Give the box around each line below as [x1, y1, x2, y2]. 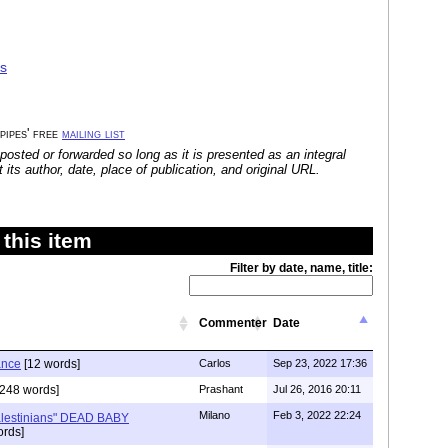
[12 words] [21, 357, 80, 372]
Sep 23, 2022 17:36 [273, 357, 367, 370]
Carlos [199, 357, 231, 370]
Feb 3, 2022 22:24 [273, 409, 361, 422]
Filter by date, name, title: [230, 261, 373, 276]
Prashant [199, 383, 243, 396]
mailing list [62, 126, 125, 142]
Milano [199, 409, 230, 422]
